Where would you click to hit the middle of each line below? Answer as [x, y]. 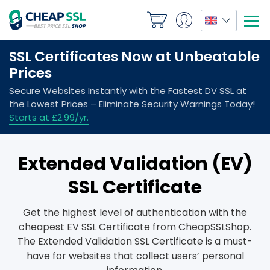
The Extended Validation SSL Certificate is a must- [135, 241]
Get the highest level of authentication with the [135, 212]
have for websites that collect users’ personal [135, 256]
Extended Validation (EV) [135, 164]
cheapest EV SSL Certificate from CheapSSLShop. [135, 227]
